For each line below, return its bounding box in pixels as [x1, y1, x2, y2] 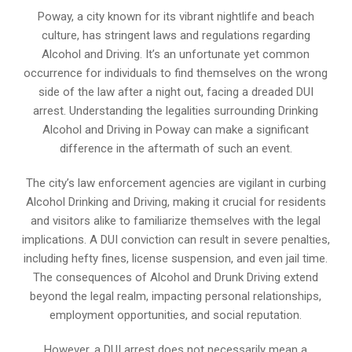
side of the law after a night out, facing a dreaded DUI [38, 85, 313, 99]
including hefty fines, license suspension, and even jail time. [24, 251, 328, 266]
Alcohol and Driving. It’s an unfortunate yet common [42, 47, 310, 61]
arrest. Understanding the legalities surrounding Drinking [33, 104, 319, 118]
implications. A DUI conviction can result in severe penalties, [21, 233, 330, 247]
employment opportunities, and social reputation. [49, 308, 302, 322]
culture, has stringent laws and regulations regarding [41, 28, 310, 42]
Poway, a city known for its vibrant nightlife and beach [37, 9, 314, 24]
